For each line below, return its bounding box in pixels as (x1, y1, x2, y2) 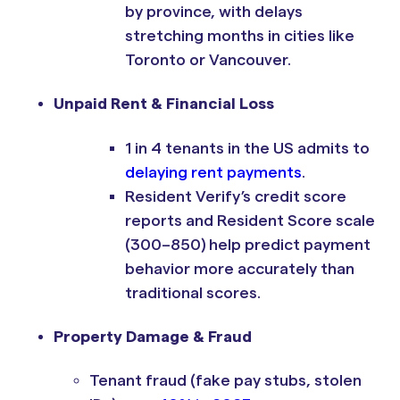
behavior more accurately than (125, 260, 354, 277)
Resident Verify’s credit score (125, 187, 346, 204)
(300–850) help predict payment (125, 236, 371, 253)
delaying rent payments (125, 163, 302, 180)
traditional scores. (125, 284, 261, 301)
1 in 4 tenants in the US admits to (125, 139, 370, 156)
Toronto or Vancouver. (125, 51, 291, 68)
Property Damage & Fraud (54, 329, 252, 345)
